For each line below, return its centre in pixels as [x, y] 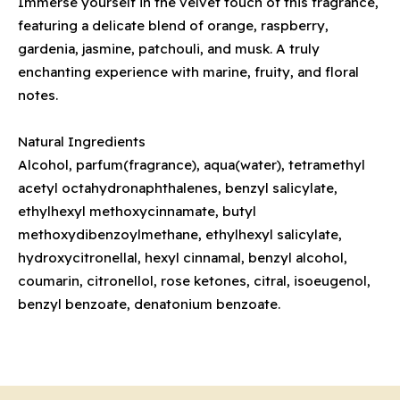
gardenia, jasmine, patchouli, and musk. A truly [169, 49]
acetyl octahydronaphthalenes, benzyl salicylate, [178, 188]
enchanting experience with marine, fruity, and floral [188, 72]
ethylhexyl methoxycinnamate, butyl [137, 211]
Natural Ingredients [82, 142]
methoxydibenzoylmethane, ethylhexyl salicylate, [180, 234]
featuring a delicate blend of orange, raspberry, [173, 25]
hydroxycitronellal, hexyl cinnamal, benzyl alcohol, [183, 258]
